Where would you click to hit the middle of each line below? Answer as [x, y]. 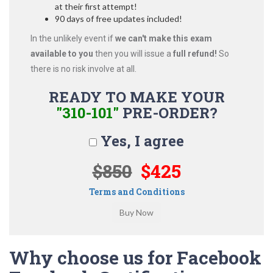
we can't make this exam [164, 38]
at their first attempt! [96, 6]
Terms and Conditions [136, 192]
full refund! [195, 54]
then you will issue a [133, 54]
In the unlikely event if [73, 38]
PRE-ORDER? [168, 113]
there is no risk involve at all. [83, 69]
